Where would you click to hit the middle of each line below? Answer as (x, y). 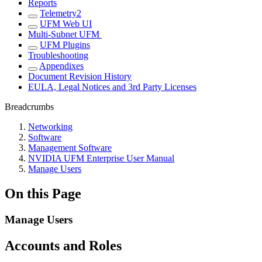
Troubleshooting (58, 56)
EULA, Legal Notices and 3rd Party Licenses (112, 87)
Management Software (70, 148)
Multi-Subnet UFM (65, 35)
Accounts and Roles (63, 246)
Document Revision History (80, 77)
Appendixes (61, 66)
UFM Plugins (65, 45)
